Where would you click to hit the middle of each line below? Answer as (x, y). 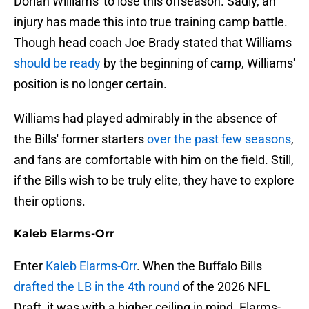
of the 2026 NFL (225, 287)
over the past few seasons (219, 139)
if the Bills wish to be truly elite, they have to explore (154, 181)
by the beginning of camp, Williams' (198, 63)
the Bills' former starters (80, 139)
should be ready (57, 63)
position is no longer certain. (90, 84)
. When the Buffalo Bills (199, 266)
